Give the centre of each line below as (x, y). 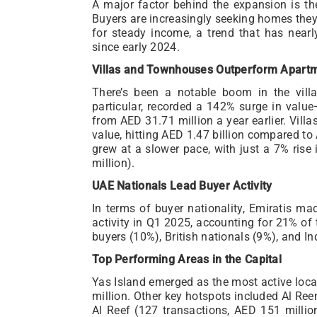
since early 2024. (136, 47)
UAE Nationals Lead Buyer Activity (182, 185)
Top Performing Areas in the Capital (187, 259)
